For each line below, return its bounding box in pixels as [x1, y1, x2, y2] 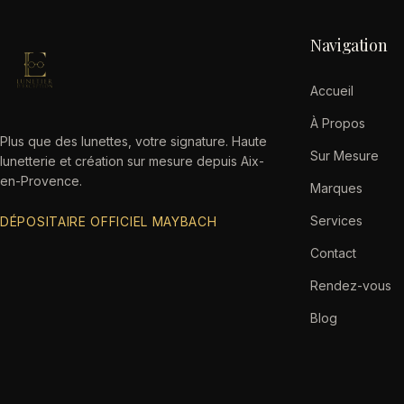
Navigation [310, 34, 388, 56]
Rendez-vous [310, 278, 391, 293]
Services [310, 213, 363, 228]
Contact [310, 245, 356, 261]
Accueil [310, 83, 353, 98]
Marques [310, 180, 363, 196]
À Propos [310, 115, 365, 131]
